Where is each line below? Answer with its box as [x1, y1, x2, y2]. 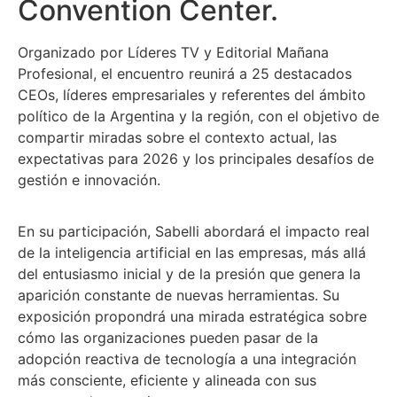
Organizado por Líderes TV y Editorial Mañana [18, 43, 329, 61]
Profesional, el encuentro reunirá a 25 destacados [18, 65, 352, 82]
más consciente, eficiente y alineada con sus [18, 371, 316, 390]
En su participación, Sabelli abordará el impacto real [18, 222, 370, 241]
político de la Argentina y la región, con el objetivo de [18, 107, 379, 125]
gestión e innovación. [18, 171, 160, 189]
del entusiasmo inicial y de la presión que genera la [18, 265, 361, 284]
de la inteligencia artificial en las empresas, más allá [18, 244, 366, 262]
